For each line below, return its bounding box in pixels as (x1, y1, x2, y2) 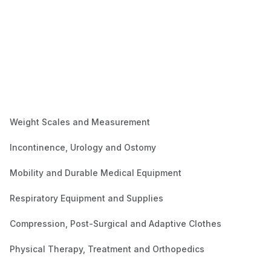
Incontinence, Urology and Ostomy (10, 142, 156, 153)
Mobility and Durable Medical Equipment (10, 168, 181, 178)
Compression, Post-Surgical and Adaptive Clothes (10, 218, 221, 229)
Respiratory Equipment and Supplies (10, 193, 163, 204)
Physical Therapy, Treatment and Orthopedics (10, 244, 204, 255)
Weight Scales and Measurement (10, 117, 150, 128)
